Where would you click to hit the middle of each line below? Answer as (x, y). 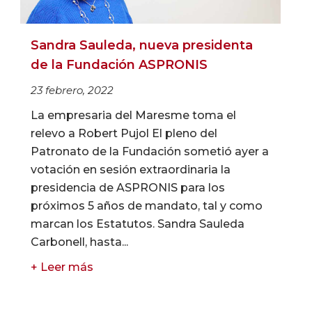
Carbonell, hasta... (79, 242)
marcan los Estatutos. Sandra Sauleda (138, 224)
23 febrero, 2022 (72, 91)
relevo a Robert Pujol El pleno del (124, 134)
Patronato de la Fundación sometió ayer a (150, 152)
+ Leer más (62, 267)
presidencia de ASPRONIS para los (128, 188)
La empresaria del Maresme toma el (133, 116)
